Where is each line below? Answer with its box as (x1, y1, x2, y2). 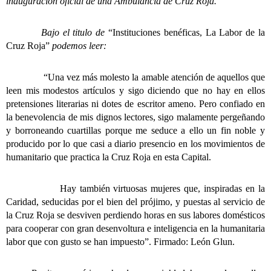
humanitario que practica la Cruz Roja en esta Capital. (6, 152, 211, 163)
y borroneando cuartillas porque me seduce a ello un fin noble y (6, 125, 265, 136)
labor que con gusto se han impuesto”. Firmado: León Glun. (6, 237, 235, 247)
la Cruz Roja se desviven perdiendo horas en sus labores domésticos (6, 210, 265, 221)
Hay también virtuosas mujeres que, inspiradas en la (6, 183, 265, 194)
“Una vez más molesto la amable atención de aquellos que (43, 72, 265, 83)
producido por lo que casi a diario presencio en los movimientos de (6, 139, 265, 149)
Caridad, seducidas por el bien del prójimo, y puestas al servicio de (6, 197, 265, 207)
